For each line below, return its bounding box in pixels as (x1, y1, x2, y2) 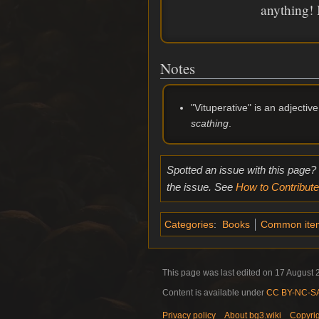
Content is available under (162, 287, 266, 298)
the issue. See (166, 180, 236, 193)
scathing (190, 117, 229, 130)
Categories (164, 218, 214, 230)
